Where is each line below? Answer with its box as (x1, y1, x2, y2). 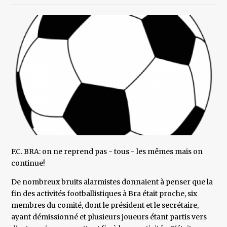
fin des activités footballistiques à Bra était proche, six (11, 189, 198, 199)
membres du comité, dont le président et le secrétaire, (11, 201, 199, 210)
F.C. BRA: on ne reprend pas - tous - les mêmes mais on (11, 147, 203, 157)
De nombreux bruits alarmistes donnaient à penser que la (11, 177, 213, 187)
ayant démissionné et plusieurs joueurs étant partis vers (11, 212, 207, 222)
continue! (11, 159, 46, 168)
